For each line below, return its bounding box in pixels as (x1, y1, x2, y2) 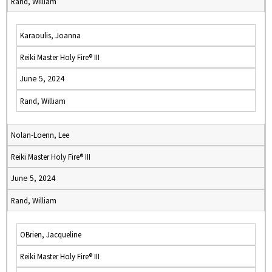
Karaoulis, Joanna (20, 30, 81, 40)
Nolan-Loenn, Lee (11, 130, 69, 140)
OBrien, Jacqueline (20, 229, 81, 239)
